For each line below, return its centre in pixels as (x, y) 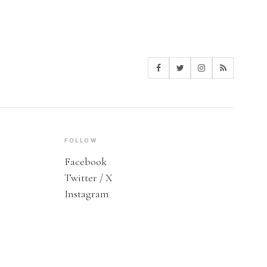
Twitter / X (89, 177)
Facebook (86, 161)
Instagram (87, 193)
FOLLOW (81, 140)
